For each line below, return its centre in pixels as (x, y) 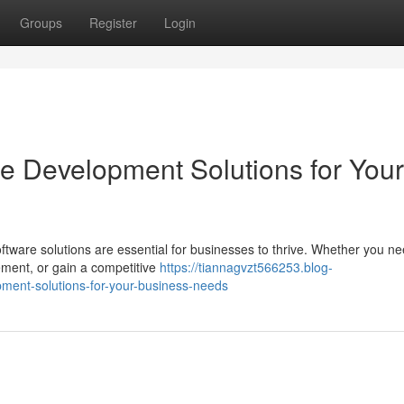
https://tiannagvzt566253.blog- (246, 267)
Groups (41, 23)
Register (113, 23)
